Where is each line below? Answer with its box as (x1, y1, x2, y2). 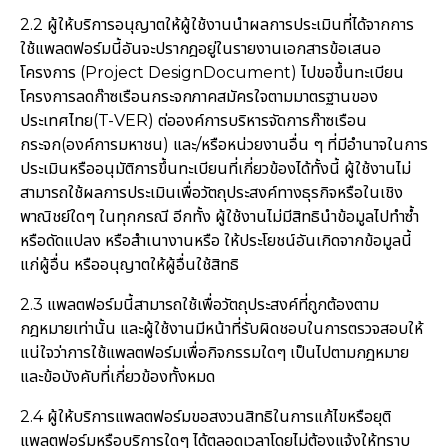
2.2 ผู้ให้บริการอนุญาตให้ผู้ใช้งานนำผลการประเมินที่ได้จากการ (19, 14, 414, 34)
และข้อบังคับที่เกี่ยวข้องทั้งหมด (19, 366, 215, 386)
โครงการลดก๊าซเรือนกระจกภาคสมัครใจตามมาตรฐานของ (19, 86, 378, 106)
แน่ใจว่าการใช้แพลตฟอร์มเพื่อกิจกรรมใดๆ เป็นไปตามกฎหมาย (19, 342, 409, 362)
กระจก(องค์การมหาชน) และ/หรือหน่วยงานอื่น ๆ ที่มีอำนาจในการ (19, 134, 428, 154)
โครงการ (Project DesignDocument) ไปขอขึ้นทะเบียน (19, 62, 404, 82)
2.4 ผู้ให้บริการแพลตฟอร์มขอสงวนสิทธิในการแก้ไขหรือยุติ (19, 406, 391, 426)
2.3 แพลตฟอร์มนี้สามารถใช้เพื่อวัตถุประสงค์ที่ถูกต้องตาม (19, 294, 379, 314)
